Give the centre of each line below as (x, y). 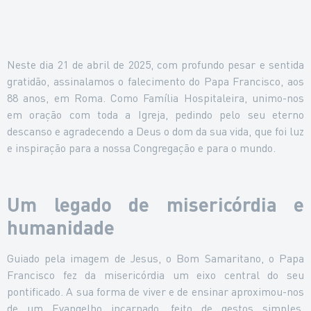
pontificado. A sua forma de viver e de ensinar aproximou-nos (155, 291)
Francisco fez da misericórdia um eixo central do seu (155, 274)
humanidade (61, 227)
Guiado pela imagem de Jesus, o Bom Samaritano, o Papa (155, 258)
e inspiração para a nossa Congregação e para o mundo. (141, 148)
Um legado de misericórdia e (155, 204)
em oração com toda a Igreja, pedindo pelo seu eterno (155, 115)
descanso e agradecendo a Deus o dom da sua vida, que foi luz (155, 131)
